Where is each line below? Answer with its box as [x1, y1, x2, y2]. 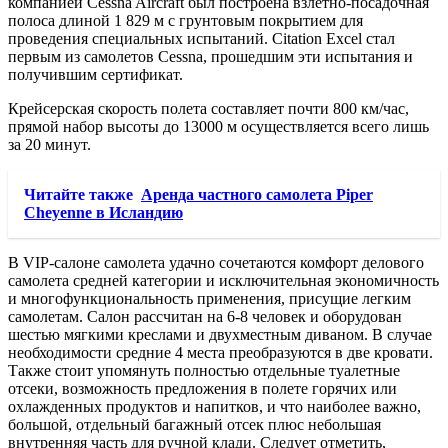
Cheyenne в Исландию [24, 203, 183, 221]
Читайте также [24, 185, 133, 203]
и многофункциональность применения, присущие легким [8, 289, 411, 307]
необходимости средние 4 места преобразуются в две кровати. [8, 343, 433, 361]
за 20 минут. [8, 135, 91, 153]
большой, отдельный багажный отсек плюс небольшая [8, 415, 381, 433]
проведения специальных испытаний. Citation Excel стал [8, 29, 395, 47]
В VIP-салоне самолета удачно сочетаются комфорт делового [8, 253, 424, 271]
